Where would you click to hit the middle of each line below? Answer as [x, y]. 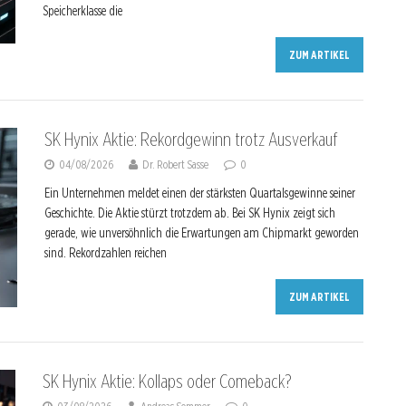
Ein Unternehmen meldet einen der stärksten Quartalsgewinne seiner [199, 193]
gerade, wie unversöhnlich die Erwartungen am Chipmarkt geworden [201, 233]
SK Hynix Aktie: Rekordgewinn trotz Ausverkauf [190, 140]
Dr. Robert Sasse [175, 164]
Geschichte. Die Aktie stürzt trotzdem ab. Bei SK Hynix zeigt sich [189, 213]
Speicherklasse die [82, 11]
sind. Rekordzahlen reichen [105, 253]
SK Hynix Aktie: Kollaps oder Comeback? [167, 382]
